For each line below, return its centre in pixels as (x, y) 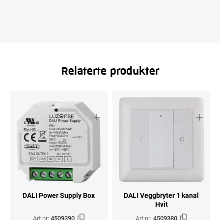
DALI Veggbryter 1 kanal (161, 195)
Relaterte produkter (110, 70)
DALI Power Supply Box (59, 195)
